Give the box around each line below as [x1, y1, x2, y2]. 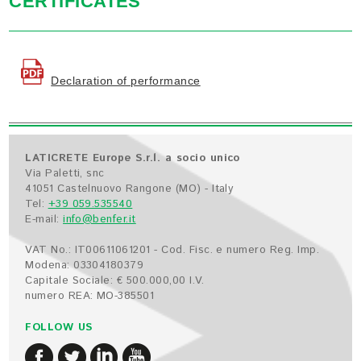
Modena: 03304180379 [25, 258, 144, 274]
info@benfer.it [63, 212, 136, 228]
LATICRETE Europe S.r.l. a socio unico [25, 151, 240, 167]
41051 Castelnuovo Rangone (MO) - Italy [25, 181, 234, 197]
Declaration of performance [51, 73, 201, 87]
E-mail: [25, 212, 64, 228]
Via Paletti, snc [25, 166, 105, 182]
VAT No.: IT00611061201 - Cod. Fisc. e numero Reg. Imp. [25, 243, 320, 259]
